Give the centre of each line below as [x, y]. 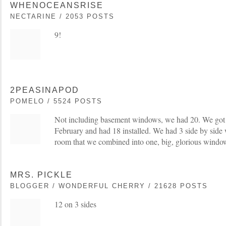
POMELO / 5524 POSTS [56, 101]
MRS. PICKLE [41, 175]
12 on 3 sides [75, 204]
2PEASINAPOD [45, 90]
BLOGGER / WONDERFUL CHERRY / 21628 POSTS [109, 186]
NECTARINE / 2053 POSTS [62, 16]
